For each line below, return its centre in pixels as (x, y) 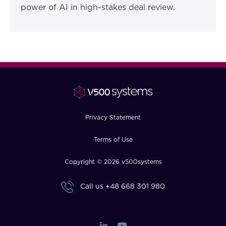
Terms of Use (113, 140)
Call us (92, 187)
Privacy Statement (113, 118)
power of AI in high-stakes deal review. (98, 8)
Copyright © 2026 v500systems (113, 162)
